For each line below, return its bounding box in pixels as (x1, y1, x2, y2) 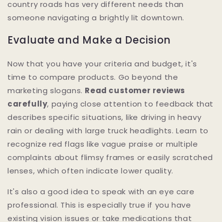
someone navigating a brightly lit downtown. (7, 12, 184, 23)
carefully (7, 98, 48, 109)
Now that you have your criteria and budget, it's (7, 58, 197, 69)
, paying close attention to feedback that (47, 98, 214, 109)
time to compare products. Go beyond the (7, 71, 178, 82)
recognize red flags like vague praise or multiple (7, 138, 198, 149)
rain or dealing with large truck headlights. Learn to (7, 125, 209, 136)
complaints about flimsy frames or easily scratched (7, 152, 214, 163)
